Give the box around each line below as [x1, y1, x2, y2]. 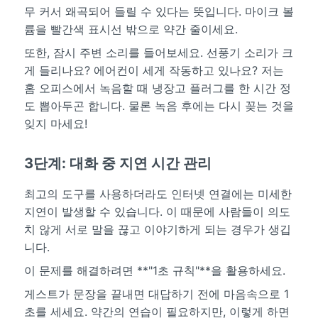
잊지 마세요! [23, 116, 87, 131]
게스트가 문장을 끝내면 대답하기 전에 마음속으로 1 [23, 286, 289, 301]
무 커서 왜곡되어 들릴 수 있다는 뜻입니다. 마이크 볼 [23, 4, 294, 18]
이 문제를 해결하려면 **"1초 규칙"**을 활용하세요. [23, 263, 285, 278]
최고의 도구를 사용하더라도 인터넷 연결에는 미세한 [23, 186, 292, 201]
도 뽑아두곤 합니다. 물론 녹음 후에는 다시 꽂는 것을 [23, 98, 294, 113]
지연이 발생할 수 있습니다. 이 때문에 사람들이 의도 [23, 204, 290, 219]
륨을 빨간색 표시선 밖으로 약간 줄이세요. [23, 21, 238, 36]
